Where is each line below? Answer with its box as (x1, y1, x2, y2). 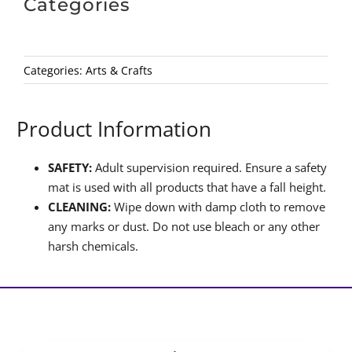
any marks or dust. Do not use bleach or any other (48, 218, 321, 234)
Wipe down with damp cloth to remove (111, 198, 326, 214)
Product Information (16, 114, 212, 143)
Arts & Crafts (85, 62, 152, 78)
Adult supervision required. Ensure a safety (92, 159, 328, 175)
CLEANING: (48, 198, 112, 214)
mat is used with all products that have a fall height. (48, 178, 327, 195)
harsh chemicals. (48, 237, 139, 254)
